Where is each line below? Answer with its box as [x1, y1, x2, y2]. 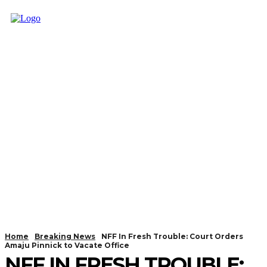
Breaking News [35, 232, 95, 241]
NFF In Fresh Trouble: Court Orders [101, 232, 243, 241]
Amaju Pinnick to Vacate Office [5, 241, 129, 250]
